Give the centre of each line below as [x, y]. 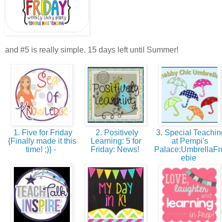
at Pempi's [190, 141]
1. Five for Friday [42, 133]
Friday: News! [116, 150]
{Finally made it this [42, 141]
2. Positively [116, 133]
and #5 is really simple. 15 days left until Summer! [92, 50]
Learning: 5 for [116, 141]
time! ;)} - [42, 150]
